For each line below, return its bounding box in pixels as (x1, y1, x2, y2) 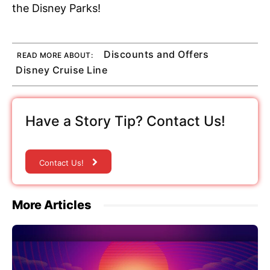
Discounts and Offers (104, 48, 209, 61)
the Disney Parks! (12, 2, 101, 15)
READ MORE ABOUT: (17, 51, 93, 60)
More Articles (12, 198, 92, 213)
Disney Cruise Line (16, 64, 107, 77)
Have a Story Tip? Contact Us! (25, 113, 225, 130)
